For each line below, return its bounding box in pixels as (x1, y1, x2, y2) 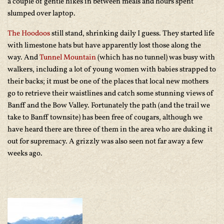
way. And (7, 52, 39, 63)
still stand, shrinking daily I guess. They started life (50, 28, 214, 39)
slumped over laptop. (7, 8, 75, 19)
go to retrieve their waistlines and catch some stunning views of (7, 88, 213, 99)
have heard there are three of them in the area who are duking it (7, 124, 212, 135)
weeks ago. (7, 148, 42, 159)
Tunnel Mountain (39, 52, 97, 63)
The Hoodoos (7, 28, 50, 39)
